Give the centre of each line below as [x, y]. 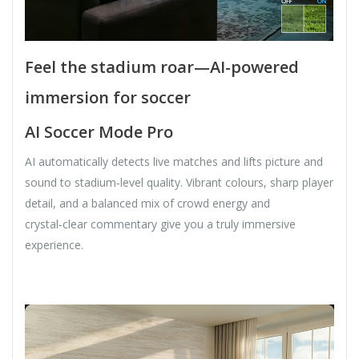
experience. [54, 245]
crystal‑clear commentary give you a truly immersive [160, 224]
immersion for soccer [108, 98]
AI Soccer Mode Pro [99, 132]
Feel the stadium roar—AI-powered [162, 67]
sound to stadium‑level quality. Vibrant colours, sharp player [179, 183]
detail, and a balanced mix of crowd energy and [147, 204]
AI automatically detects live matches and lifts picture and [174, 162]
